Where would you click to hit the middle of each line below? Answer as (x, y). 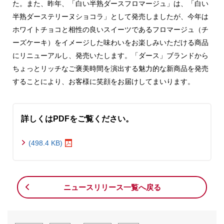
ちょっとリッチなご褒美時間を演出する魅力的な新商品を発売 (110, 68)
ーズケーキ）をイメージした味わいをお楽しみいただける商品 (110, 42)
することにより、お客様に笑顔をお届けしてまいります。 (103, 81)
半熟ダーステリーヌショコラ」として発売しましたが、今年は (110, 16)
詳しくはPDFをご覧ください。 (77, 118)
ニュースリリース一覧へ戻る (112, 187)
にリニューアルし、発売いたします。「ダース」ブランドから (110, 55)
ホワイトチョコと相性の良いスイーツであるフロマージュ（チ (110, 29)
